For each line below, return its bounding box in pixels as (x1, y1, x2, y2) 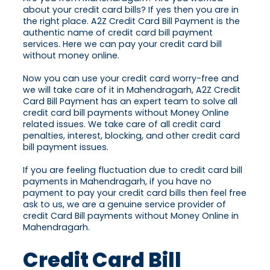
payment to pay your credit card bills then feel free (23, 187, 246, 199)
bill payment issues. (23, 141, 108, 154)
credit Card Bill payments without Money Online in (23, 210, 239, 222)
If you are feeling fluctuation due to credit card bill (23, 164, 242, 177)
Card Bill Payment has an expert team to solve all (23, 95, 237, 108)
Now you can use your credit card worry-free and (23, 72, 239, 85)
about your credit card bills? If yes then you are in (23, 4, 239, 16)
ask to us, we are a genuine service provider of (23, 198, 226, 211)
